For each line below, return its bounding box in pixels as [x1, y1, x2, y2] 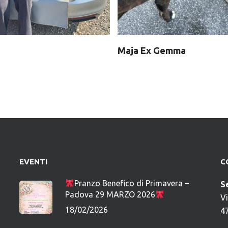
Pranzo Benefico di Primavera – [74, 179, 189, 188]
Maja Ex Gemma [117, 45, 186, 56]
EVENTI [19, 157, 47, 166]
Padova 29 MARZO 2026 [65, 190, 155, 199]
